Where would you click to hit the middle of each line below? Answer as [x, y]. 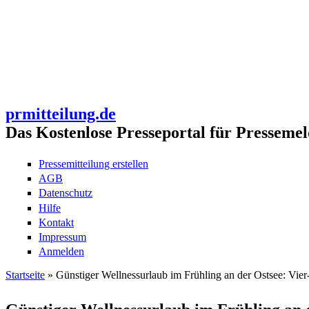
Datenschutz [66, 193]
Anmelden [61, 252]
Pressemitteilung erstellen [93, 164]
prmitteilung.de [61, 113]
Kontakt [56, 222]
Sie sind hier [49, 292]
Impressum [62, 237]
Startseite [25, 275]
